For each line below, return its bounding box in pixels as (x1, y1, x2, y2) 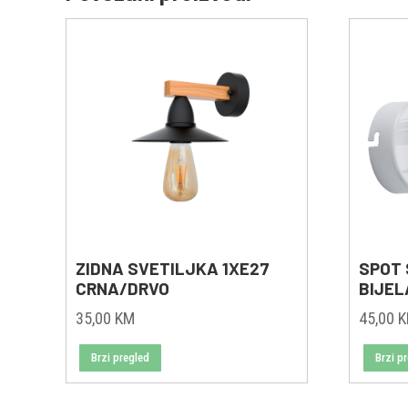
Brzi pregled (91, 351, 150, 365)
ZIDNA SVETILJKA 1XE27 (76, 257, 270, 279)
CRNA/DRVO (76, 277, 169, 299)
